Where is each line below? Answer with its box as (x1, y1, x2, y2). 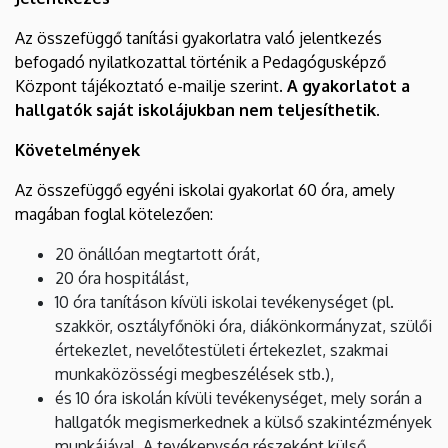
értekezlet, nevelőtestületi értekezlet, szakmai (55, 339, 388, 360)
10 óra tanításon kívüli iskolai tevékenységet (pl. (55, 291, 394, 312)
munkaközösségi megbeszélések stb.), (55, 363, 334, 384)
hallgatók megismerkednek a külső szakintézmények (55, 411, 432, 432)
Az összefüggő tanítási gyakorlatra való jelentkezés (15, 27, 382, 48)
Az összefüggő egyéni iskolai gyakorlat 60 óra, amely (15, 179, 395, 200)
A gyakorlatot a (287, 75, 410, 96)
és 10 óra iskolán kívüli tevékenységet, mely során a (55, 387, 422, 408)
